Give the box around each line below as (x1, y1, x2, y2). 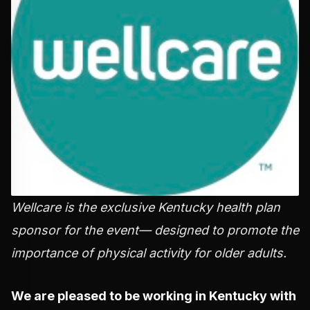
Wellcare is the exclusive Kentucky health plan (11, 200, 280, 215)
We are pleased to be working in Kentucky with (11, 289, 296, 304)
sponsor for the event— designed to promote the (11, 223, 299, 238)
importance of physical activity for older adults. (11, 246, 286, 261)
